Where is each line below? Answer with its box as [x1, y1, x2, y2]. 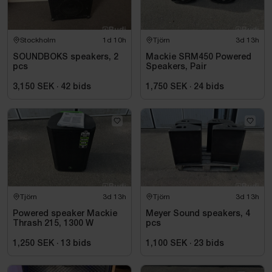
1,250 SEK [13, 239, 54, 248]
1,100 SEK [146, 239, 187, 248]
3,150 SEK [13, 83, 54, 91]
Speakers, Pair [146, 63, 206, 71]
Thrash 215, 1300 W [13, 219, 93, 228]
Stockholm [20, 35, 56, 44]
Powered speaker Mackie [13, 209, 117, 218]
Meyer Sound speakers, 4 [146, 209, 250, 218]
